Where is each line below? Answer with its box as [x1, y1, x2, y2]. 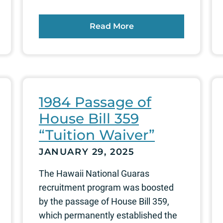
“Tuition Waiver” [39, 126, 155, 143]
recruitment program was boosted [39, 182, 174, 193]
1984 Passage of [39, 93, 151, 111]
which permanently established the [39, 210, 177, 221]
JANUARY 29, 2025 [39, 146, 135, 157]
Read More [89, 21, 134, 31]
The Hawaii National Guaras [39, 168, 149, 179]
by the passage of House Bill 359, [39, 196, 169, 207]
